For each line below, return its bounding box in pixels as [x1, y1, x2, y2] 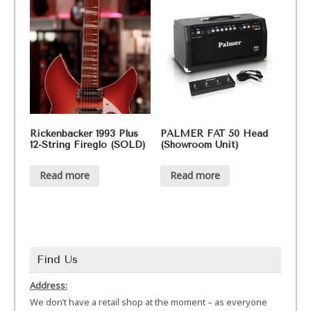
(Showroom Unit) [160, 138, 239, 151]
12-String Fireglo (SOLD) [29, 138, 146, 151]
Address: [29, 278, 67, 292]
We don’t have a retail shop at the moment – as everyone [29, 295, 267, 308]
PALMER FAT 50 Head [160, 127, 269, 140]
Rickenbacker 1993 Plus [29, 127, 138, 140]
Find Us [36, 252, 78, 266]
